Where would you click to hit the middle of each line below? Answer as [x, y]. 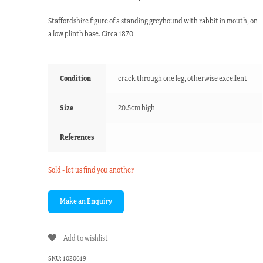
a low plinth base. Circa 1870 [91, 34]
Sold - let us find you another [91, 170]
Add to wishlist [86, 238]
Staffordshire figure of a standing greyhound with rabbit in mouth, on [153, 21]
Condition [76, 79]
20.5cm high [137, 108]
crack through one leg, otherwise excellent [183, 79]
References [77, 137]
